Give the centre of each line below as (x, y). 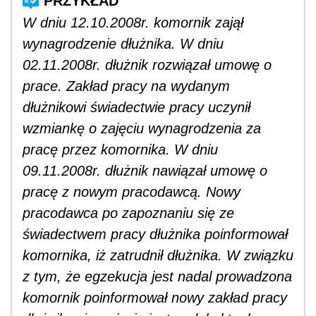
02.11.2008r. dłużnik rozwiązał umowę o (147, 65)
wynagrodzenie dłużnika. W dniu (123, 43)
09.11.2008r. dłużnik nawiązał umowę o (145, 170)
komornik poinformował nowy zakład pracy (155, 297)
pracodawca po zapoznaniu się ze (128, 213)
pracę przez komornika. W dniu (120, 149)
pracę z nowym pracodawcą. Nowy (132, 192)
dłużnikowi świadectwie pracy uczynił (136, 107)
